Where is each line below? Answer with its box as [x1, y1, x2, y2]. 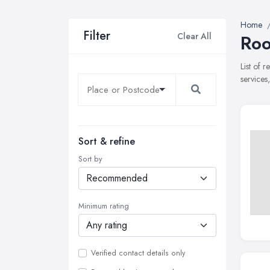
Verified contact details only [91, 248, 185, 259]
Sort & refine [78, 134, 135, 148]
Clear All [177, 30, 212, 42]
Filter [83, 27, 110, 45]
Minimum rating [78, 201, 129, 212]
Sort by [78, 154, 102, 165]
